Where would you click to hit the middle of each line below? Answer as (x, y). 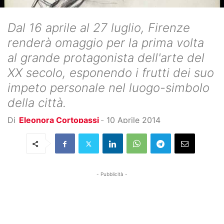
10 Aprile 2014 (133, 120)
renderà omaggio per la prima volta (106, 43)
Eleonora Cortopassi (59, 120)
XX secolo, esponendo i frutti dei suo (111, 73)
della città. (37, 103)
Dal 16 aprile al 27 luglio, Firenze (99, 28)
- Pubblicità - (112, 174)
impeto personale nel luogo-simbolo (108, 88)
